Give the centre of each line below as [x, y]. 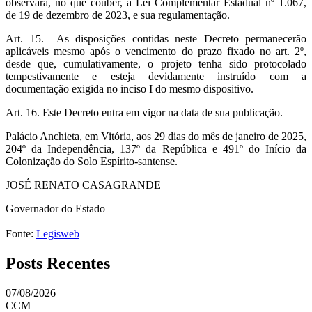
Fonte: [21, 234]
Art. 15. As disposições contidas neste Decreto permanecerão [156, 39]
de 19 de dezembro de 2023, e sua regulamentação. [118, 15]
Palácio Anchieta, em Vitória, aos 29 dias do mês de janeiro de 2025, [156, 136]
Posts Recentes [58, 263]
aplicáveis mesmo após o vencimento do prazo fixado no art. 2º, [156, 52]
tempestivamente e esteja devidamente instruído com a [156, 77]
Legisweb [58, 234]
